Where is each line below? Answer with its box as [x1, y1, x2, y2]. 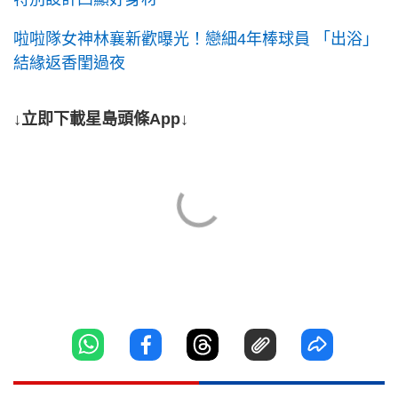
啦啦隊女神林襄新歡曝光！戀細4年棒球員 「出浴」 [13, 30, 378, 49]
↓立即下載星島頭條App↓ [13, 110, 188, 129]
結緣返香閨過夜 [13, 54, 125, 73]
